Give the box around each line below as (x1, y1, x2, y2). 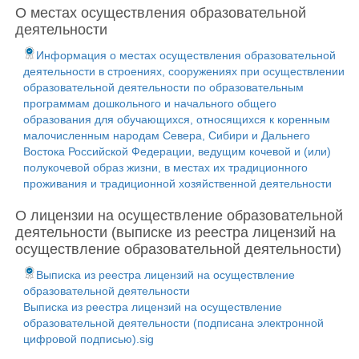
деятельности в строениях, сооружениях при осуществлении (23, 65, 345, 78)
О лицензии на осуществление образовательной (15, 208, 343, 224)
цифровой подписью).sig (23, 333, 154, 345)
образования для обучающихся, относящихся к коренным (23, 113, 330, 126)
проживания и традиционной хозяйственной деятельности (23, 177, 332, 190)
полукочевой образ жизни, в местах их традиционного (23, 161, 308, 174)
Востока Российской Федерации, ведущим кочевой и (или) (23, 145, 331, 158)
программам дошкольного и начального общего (23, 97, 276, 110)
